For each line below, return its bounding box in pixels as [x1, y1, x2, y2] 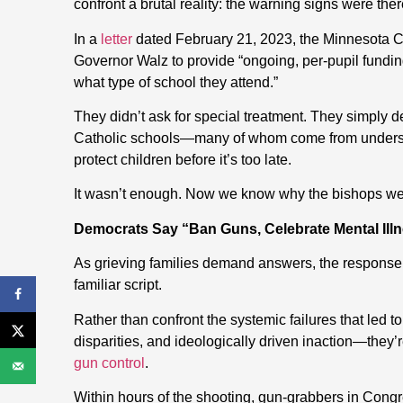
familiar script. [74, 277, 162, 293]
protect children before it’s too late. [74, 151, 291, 167]
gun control [74, 354, 145, 371]
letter [101, 31, 132, 47]
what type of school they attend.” [74, 74, 278, 90]
